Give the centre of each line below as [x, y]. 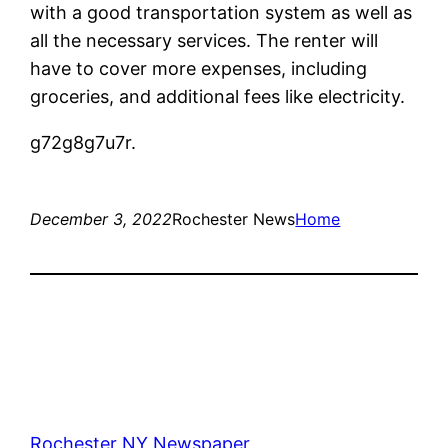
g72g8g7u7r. [83, 142]
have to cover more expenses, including [199, 68]
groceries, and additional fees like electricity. [218, 96]
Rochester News [234, 218]
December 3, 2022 [101, 218]
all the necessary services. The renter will [204, 40]
